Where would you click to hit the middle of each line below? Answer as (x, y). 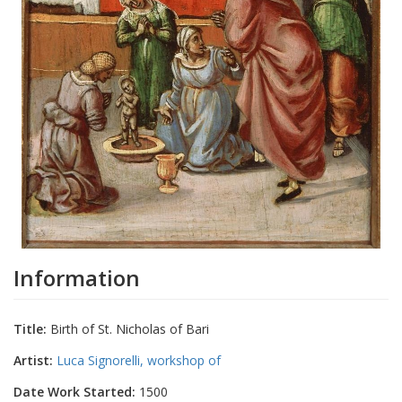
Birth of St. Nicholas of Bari (128, 328)
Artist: (33, 360)
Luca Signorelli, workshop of (139, 360)
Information (77, 277)
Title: (30, 328)
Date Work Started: (74, 391)
